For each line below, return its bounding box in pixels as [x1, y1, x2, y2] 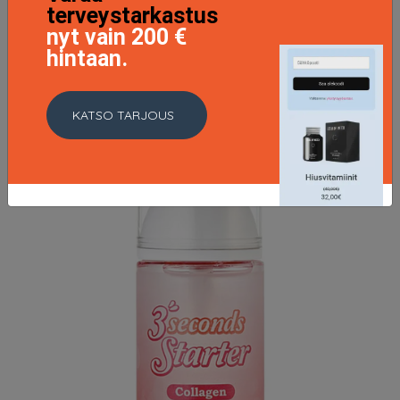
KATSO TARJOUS [72, 106, 174, 123]
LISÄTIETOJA [162, 40, 238, 56]
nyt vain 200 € [46, 24, 187, 51]
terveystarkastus [46, 3, 218, 29]
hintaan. [46, 46, 128, 72]
